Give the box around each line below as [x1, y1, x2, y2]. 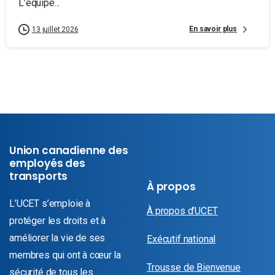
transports [9, 168, 68, 184]
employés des [9, 155, 85, 171]
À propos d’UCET [147, 204, 218, 217]
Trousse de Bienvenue [147, 261, 241, 273]
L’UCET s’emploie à [9, 197, 91, 209]
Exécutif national [147, 233, 216, 245]
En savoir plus [189, 25, 237, 34]
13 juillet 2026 [32, 25, 79, 34]
